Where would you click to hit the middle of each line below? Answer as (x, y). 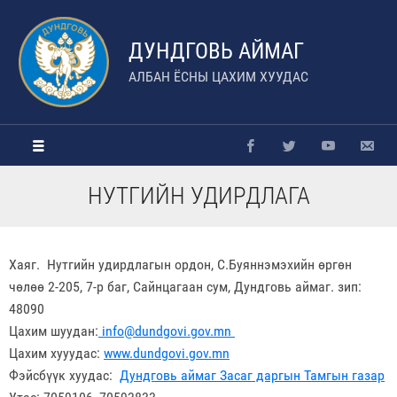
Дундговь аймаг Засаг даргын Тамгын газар (252, 375)
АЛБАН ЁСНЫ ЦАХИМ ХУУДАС (218, 77)
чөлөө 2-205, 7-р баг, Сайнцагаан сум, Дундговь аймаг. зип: (185, 287)
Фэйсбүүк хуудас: (64, 375)
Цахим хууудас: (56, 353)
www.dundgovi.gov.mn (167, 353)
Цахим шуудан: (54, 331)
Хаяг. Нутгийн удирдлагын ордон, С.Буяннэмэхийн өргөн (180, 265)
